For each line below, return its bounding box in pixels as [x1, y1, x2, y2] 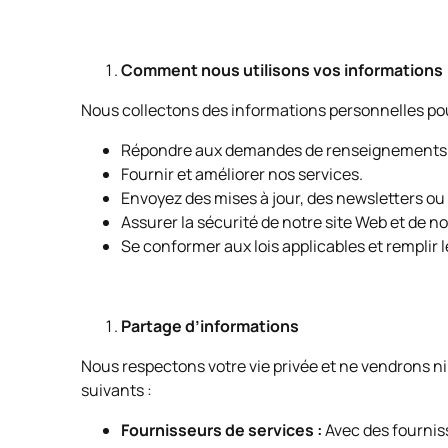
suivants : [80, 379, 155, 401]
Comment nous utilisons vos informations [120, 59, 443, 81]
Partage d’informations [120, 315, 299, 337]
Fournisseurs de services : [120, 419, 322, 441]
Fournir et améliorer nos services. [120, 163, 366, 185]
